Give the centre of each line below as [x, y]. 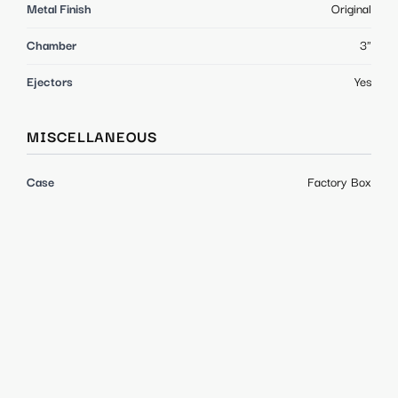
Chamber [52, 46]
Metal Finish [59, 9]
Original [351, 9]
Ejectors [50, 82]
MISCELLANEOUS [92, 138]
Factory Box [339, 183]
